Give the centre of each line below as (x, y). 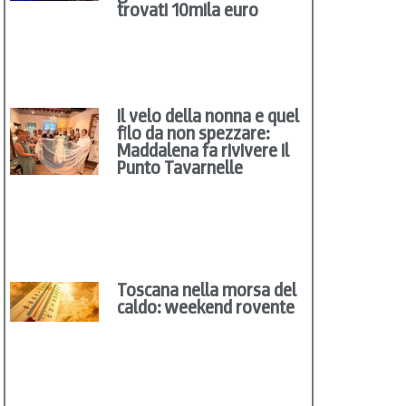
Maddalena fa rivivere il (203, 151)
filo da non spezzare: (193, 134)
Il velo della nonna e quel (208, 116)
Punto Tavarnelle (180, 168)
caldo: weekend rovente (206, 308)
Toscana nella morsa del (207, 290)
